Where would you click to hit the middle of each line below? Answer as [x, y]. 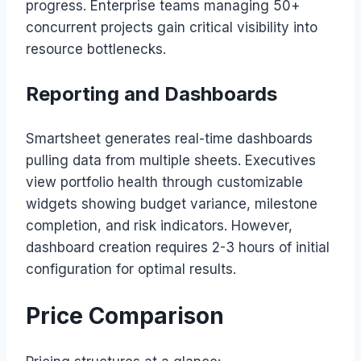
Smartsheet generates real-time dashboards [169, 138]
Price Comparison [125, 316]
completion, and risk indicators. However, [159, 225]
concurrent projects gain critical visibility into [172, 27]
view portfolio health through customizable [164, 182]
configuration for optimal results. [131, 269]
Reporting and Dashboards [151, 93]
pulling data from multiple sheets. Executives [171, 160]
